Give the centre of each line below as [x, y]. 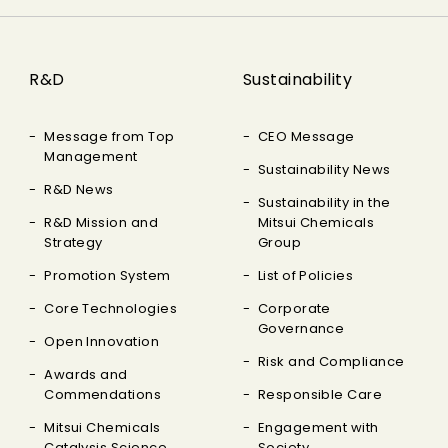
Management [91, 156]
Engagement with [318, 427]
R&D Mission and [101, 222]
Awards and [86, 374]
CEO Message [306, 136]
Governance [301, 328]
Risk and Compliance [331, 361]
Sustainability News [324, 169]
